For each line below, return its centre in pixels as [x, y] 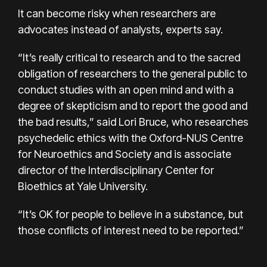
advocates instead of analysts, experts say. [120, 29]
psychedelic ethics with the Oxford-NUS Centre [131, 138]
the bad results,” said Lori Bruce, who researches [133, 122]
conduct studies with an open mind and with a [126, 89]
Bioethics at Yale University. [83, 186]
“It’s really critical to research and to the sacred [129, 57]
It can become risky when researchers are [117, 13]
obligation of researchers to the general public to [133, 73]
